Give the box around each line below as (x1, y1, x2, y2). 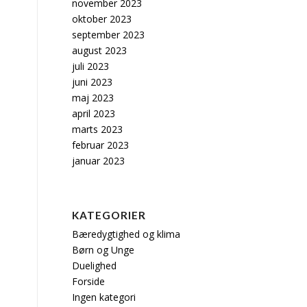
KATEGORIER (72, 209, 147, 221)
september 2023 (72, 28, 145, 41)
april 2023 (72, 107, 116, 120)
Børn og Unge (72, 243, 135, 256)
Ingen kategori (72, 291, 136, 304)
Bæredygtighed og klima (72, 228, 181, 241)
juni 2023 (72, 75, 113, 88)
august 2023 (72, 44, 127, 57)
